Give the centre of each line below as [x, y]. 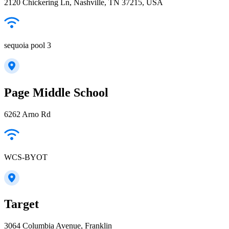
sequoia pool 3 [28, 45]
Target [21, 204]
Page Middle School [56, 92]
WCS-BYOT [26, 157]
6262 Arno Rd [27, 114]
